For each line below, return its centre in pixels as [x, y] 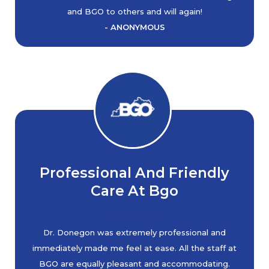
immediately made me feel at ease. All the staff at [134, 248]
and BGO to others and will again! [134, 11]
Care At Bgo [134, 191]
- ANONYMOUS [134, 27]
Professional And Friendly [134, 173]
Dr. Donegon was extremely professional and [134, 232]
